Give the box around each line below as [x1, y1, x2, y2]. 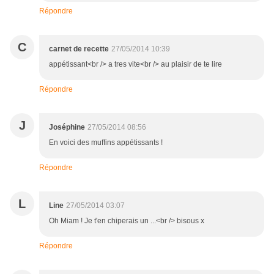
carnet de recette [49, 45, 109, 54]
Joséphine [49, 123, 85, 132]
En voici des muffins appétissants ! [49, 138, 163, 147]
